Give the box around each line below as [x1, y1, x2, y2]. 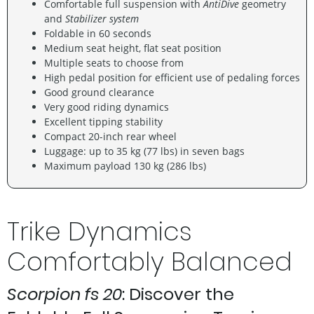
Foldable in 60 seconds [44, 26, 151, 40]
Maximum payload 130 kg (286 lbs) [44, 158, 206, 172]
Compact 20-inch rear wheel [44, 129, 177, 143]
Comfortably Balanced [7, 243, 292, 280]
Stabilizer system [65, 11, 139, 25]
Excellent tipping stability [44, 114, 163, 128]
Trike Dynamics [7, 213, 192, 250]
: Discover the [122, 282, 234, 306]
